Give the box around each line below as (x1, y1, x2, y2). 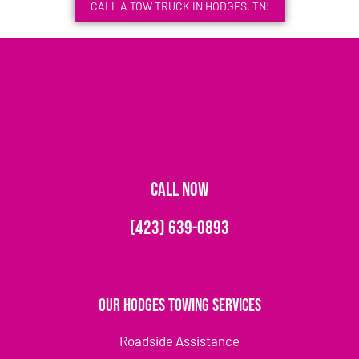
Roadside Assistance (119, 333, 240, 349)
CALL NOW (151, 178, 208, 202)
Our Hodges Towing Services (98, 295, 261, 317)
